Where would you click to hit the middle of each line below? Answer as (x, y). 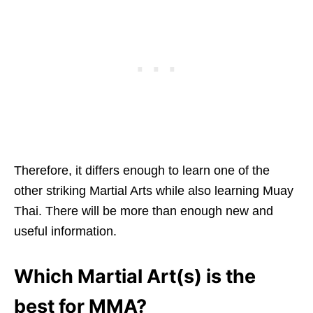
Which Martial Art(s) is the (135, 276)
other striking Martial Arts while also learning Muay (154, 190)
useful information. (65, 231)
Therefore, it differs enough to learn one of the (142, 170)
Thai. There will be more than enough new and (144, 211)
